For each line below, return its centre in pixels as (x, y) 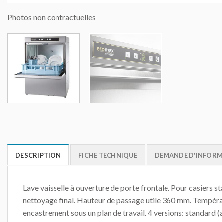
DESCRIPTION (38, 155)
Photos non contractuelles (52, 17)
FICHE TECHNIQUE (108, 155)
